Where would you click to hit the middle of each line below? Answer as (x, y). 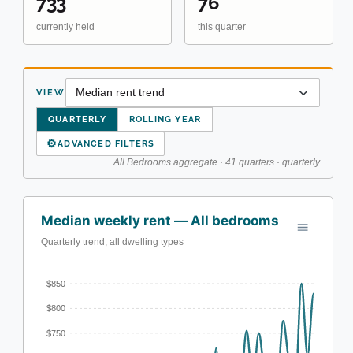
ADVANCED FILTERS (106, 143)
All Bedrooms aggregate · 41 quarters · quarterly (217, 162)
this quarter (222, 26)
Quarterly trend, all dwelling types (112, 242)
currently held (65, 26)
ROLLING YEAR (165, 119)
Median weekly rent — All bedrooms (160, 220)
